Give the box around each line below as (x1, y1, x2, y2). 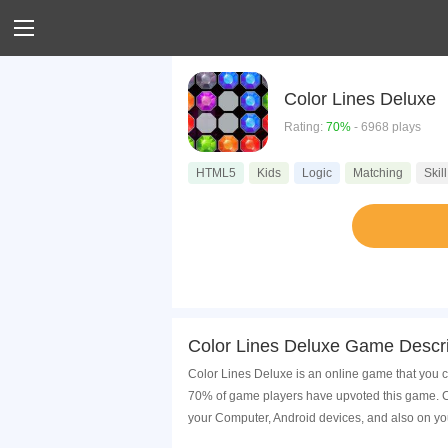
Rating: (284, 119, 326, 134)
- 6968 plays (351, 119, 421, 134)
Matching (353, 166, 403, 180)
